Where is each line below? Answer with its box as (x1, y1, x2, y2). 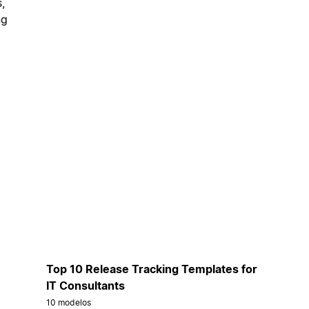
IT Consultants (46, 278, 125, 292)
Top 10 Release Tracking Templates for (46, 261, 257, 276)
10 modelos (46, 297, 92, 308)
